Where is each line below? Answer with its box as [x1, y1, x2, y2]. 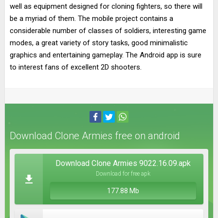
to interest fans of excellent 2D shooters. [10, 63, 142, 72]
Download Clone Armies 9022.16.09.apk [55, 159, 191, 168]
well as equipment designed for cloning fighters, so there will [10, 2, 202, 11]
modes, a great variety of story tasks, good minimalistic [10, 38, 188, 47]
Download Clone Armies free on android [10, 130, 180, 142]
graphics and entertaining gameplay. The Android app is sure [10, 51, 201, 59]
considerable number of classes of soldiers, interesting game [10, 26, 206, 35]
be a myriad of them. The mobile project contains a [10, 14, 173, 23]
